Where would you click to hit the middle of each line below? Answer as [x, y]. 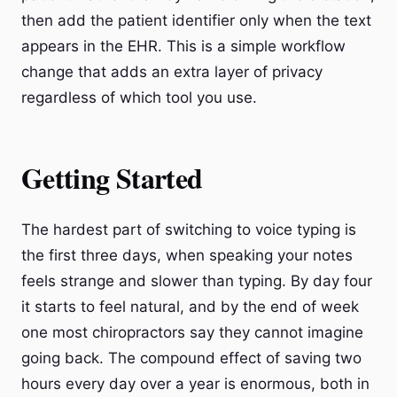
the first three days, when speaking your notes [187, 255]
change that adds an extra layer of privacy [172, 72]
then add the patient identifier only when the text [196, 20]
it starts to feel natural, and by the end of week [190, 307]
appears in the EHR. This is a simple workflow [183, 46]
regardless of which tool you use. [139, 97]
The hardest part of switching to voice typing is [189, 230]
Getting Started [112, 178]
